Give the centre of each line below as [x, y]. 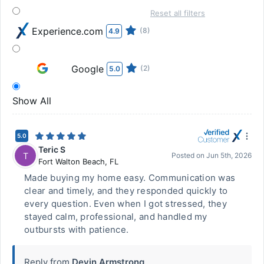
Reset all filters [178, 13]
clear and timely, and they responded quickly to [126, 191]
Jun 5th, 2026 [229, 155]
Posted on [189, 155]
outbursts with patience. [77, 230]
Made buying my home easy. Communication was [130, 178]
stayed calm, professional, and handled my [116, 217]
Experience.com [67, 31]
